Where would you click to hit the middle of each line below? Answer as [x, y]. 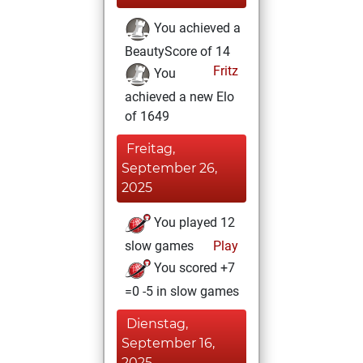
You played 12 [193, 223]
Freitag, [151, 149]
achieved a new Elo [179, 97]
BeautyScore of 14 [177, 51]
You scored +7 [193, 268]
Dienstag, [157, 324]
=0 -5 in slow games [182, 291]
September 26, [169, 168]
